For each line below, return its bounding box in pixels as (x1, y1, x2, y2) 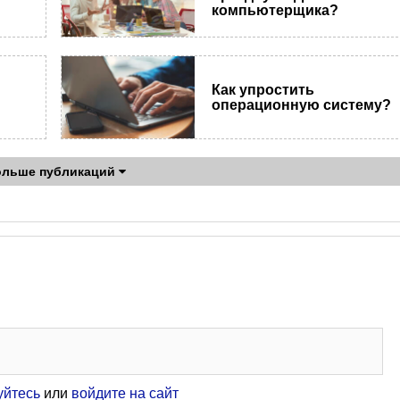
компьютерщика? (212, 2, 339, 18)
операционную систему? (212, 96, 392, 112)
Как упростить (212, 81, 315, 97)
